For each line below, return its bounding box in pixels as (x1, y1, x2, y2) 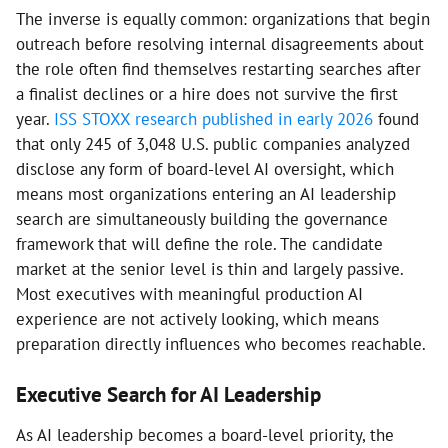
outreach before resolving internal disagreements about (16, 33, 424, 55)
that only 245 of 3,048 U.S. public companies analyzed (16, 133, 410, 155)
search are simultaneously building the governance (16, 208, 388, 230)
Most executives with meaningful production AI (16, 283, 363, 305)
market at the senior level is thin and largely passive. (16, 258, 403, 280)
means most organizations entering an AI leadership (16, 183, 396, 205)
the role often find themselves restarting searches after (16, 58, 421, 80)
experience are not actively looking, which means (16, 308, 379, 330)
